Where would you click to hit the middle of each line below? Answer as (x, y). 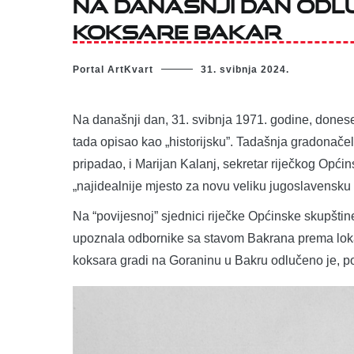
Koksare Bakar (177, 28)
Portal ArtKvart (113, 69)
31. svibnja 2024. (245, 69)
